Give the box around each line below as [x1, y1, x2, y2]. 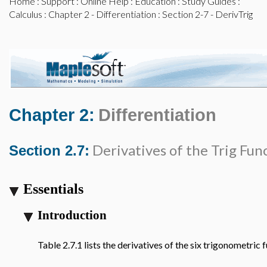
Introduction [38, 208, 107, 222]
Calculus [9, 8, 42, 20]
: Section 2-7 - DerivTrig [156, 8, 253, 20]
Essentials [23, 181, 83, 197]
